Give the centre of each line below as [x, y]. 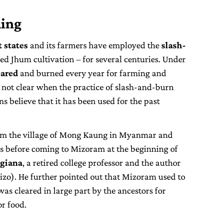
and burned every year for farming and [92, 73]
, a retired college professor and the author [102, 163]
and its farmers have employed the [95, 45]
